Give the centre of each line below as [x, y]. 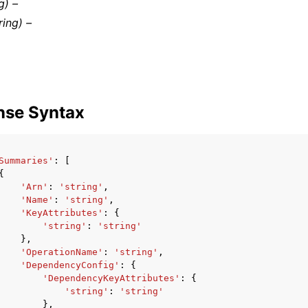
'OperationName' [62, 252]
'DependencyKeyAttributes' [111, 278]
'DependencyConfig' [70, 265]
